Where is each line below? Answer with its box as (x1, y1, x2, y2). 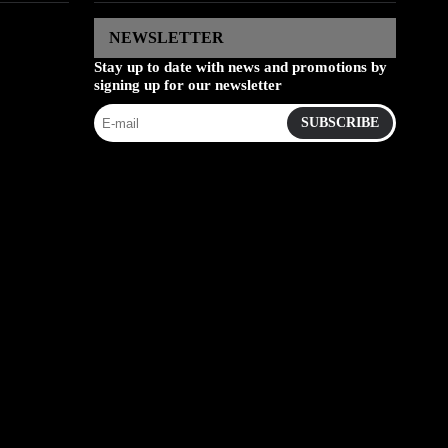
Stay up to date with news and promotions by (93, 59, 387, 76)
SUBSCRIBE (301, 115, 379, 131)
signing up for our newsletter (93, 77, 282, 94)
